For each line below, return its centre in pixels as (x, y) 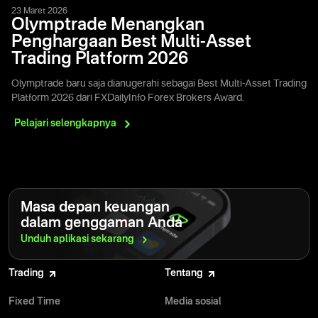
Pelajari (32, 124)
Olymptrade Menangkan (108, 26)
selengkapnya (83, 124)
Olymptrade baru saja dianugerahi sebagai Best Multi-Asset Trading (159, 84)
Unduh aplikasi (56, 240)
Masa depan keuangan (95, 208)
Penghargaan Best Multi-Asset (131, 43)
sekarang (113, 240)
